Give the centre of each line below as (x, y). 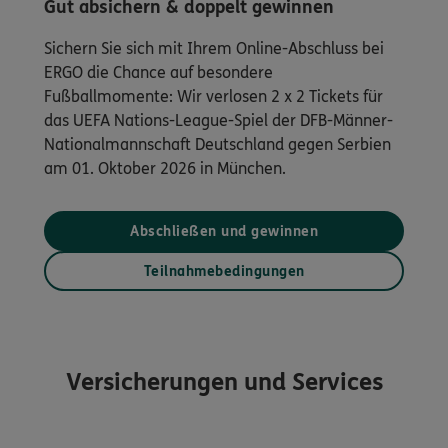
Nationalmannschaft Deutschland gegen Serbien (217, 144)
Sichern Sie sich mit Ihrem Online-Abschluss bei (214, 48)
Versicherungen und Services (224, 382)
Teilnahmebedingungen (224, 271)
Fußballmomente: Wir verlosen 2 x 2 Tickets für (213, 96)
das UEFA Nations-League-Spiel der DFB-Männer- (218, 120)
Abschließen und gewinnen (224, 231)
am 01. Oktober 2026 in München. (165, 168)
